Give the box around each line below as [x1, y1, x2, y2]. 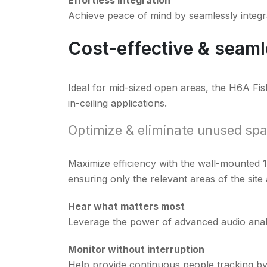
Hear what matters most [68, 200, 185, 212]
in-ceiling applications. [68, 97, 167, 109]
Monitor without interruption [68, 243, 204, 255]
